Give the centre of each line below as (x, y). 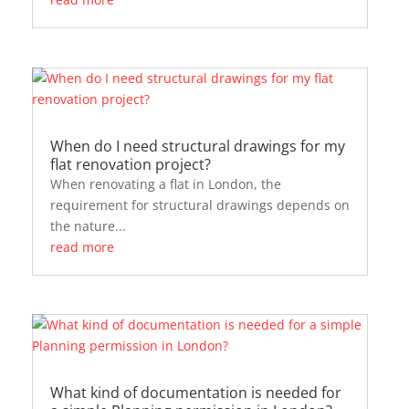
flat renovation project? (130, 164)
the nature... (88, 225)
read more (82, 246)
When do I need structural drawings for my (197, 146)
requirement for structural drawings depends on (199, 204)
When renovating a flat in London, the (165, 184)
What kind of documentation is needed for (195, 392)
